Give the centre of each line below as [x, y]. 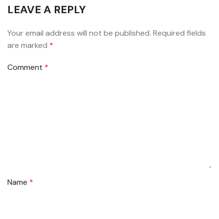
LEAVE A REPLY [47, 10]
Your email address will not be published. [79, 33]
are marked [28, 45]
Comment [26, 67]
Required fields [179, 33]
